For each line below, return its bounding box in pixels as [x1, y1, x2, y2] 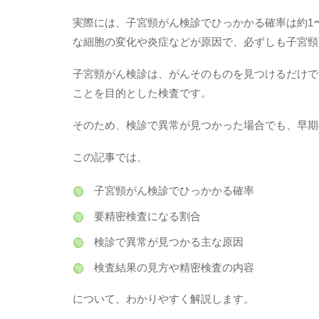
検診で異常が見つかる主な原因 [94, 236, 244, 248]
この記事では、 [73, 150, 147, 163]
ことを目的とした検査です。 [73, 86, 211, 99]
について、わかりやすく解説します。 [73, 293, 254, 305]
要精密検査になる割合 [94, 210, 201, 222]
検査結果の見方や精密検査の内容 [94, 261, 254, 273]
